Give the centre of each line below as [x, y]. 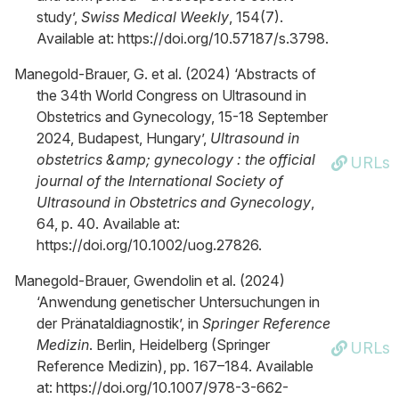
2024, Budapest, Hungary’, [123, 138]
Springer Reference [266, 323]
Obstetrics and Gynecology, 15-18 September [182, 117]
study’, [59, 17]
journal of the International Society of [160, 181]
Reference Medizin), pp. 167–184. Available [175, 366]
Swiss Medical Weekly [155, 17]
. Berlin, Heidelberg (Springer [179, 345]
